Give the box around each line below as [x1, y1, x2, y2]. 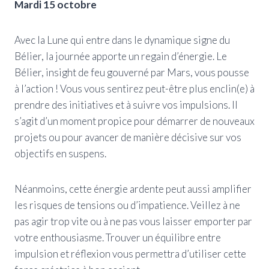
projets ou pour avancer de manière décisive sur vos [14, 130, 241, 144]
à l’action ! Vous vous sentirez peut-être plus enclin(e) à [14, 82, 255, 95]
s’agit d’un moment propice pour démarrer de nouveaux [14, 114, 255, 127]
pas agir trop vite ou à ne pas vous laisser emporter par [14, 214, 252, 228]
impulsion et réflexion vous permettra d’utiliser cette [14, 247, 246, 260]
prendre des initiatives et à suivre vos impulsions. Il [14, 98, 238, 111]
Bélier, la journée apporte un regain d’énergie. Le [14, 49, 227, 62]
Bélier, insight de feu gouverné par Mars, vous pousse [14, 65, 249, 79]
